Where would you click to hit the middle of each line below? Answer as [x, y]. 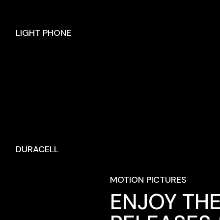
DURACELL [37, 149]
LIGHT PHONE [43, 33]
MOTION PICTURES [148, 179]
